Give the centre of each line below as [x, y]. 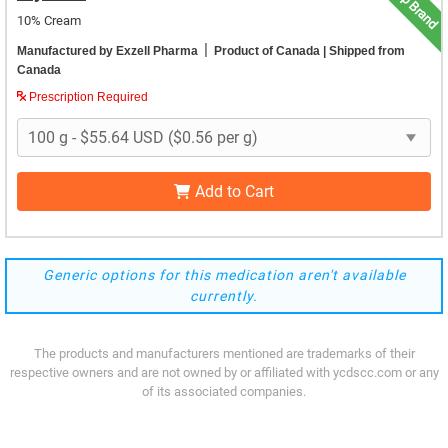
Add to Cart [235, 191]
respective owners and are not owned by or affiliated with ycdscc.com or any [224, 372]
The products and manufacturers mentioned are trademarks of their [224, 353]
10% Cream [49, 20]
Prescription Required [86, 97]
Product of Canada [267, 51]
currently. [224, 296]
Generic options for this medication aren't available [224, 275]
